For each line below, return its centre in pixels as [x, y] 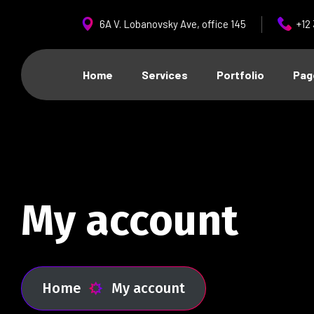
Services [165, 75]
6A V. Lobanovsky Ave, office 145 [173, 24]
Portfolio [240, 75]
